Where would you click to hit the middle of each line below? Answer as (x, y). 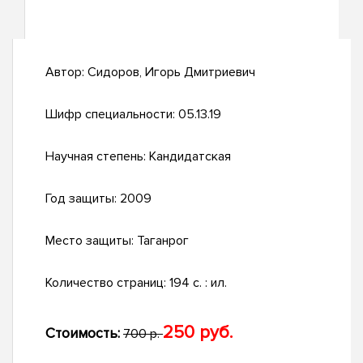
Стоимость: (83, 333)
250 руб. (198, 333)
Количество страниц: (107, 283)
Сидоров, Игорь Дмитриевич (171, 73)
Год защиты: (83, 199)
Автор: (66, 73)
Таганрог (163, 241)
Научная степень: (97, 157)
